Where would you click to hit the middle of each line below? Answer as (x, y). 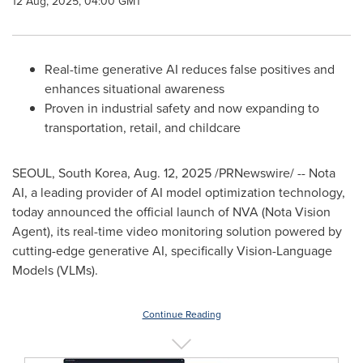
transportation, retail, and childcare (143, 128)
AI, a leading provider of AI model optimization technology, (179, 192)
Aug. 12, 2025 (173, 173)
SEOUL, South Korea (70, 173)
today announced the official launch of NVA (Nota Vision (171, 212)
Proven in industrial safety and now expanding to (182, 108)
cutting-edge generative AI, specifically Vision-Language (172, 251)
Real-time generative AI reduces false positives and (190, 69)
